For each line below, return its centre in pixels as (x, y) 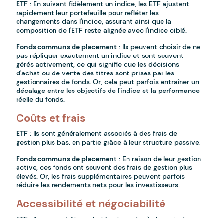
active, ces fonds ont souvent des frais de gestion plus (104, 168)
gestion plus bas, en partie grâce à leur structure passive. (109, 142)
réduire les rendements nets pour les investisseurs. (98, 185)
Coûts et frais (51, 118)
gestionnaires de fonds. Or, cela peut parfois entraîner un (108, 82)
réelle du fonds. (41, 100)
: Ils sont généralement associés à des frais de (103, 134)
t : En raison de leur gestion (158, 159)
